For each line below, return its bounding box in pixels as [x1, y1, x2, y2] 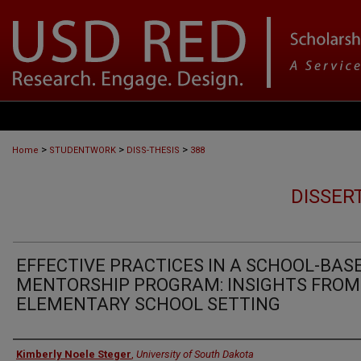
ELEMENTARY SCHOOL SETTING [16, 294, 280, 314]
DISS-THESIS [127, 145, 180, 156]
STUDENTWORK [49, 145, 116, 156]
